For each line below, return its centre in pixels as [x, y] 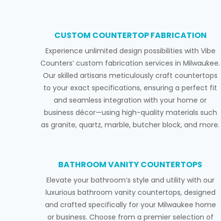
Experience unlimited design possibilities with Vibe [130, 51]
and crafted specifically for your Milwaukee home [130, 205]
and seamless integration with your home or [130, 100]
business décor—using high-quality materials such [130, 113]
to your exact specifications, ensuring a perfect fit [130, 88]
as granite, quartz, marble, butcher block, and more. [130, 125]
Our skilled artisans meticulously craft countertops [130, 76]
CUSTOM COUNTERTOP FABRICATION [130, 36]
